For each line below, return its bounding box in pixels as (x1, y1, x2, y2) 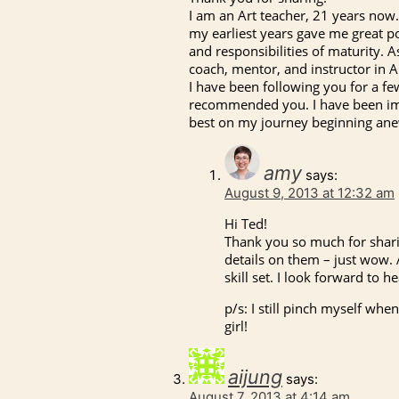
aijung (228, 365, 282, 389)
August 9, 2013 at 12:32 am (224, 184, 395, 202)
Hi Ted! (224, 215, 267, 233)
